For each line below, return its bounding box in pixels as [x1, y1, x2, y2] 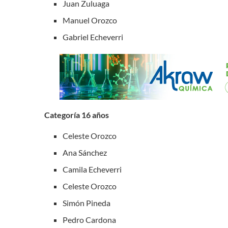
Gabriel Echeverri [63, 32, 123, 42]
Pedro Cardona [63, 215, 116, 224]
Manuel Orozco [63, 15, 117, 25]
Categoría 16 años [44, 110, 109, 120]
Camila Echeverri [63, 164, 122, 174]
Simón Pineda [63, 198, 110, 208]
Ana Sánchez [63, 148, 107, 157]
